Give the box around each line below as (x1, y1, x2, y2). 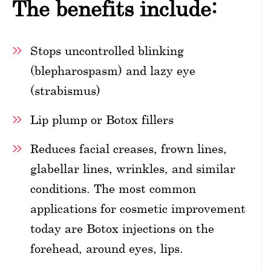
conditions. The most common (30, 181, 196, 195)
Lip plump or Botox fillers (30, 112, 174, 126)
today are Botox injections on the (30, 221, 214, 235)
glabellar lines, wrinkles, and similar (30, 161, 235, 175)
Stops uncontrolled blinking (30, 43, 184, 57)
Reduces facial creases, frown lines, (30, 141, 227, 155)
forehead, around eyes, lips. (30, 241, 183, 255)
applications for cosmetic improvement (30, 201, 246, 215)
